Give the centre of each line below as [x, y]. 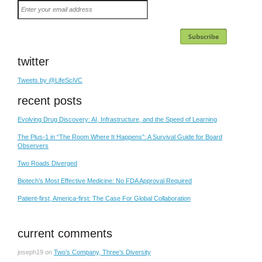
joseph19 [30, 252]
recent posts [50, 100]
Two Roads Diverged [47, 163]
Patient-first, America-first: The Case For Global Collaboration [104, 198]
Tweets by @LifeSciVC [50, 80]
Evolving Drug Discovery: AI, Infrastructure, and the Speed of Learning [117, 119]
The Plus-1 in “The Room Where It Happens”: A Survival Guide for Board [120, 137]
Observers [33, 145]
